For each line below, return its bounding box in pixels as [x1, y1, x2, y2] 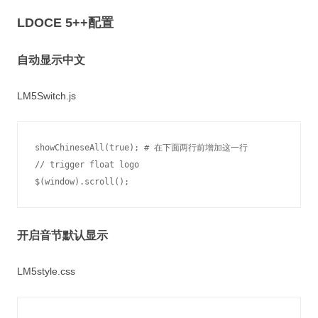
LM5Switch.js [17, 90, 76, 102]
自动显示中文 [17, 54, 85, 66]
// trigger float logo [35, 160, 139, 170]
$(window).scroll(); [35, 177, 129, 187]
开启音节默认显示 [17, 229, 108, 241]
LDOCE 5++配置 [17, 16, 114, 30]
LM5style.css [17, 265, 75, 277]
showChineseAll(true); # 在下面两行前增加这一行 [35, 143, 248, 153]
